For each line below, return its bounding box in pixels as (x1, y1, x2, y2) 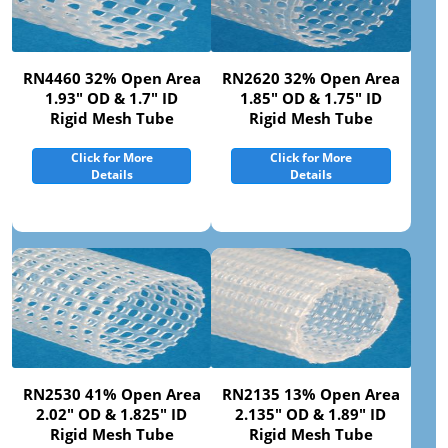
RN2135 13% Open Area (221, 384, 400, 405)
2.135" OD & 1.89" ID (235, 404, 387, 425)
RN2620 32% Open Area (221, 68, 400, 89)
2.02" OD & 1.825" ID (36, 404, 188, 425)
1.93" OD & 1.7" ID (45, 88, 179, 109)
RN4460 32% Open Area (22, 68, 201, 89)
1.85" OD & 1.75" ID (239, 88, 382, 109)
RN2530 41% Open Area (22, 384, 201, 405)
